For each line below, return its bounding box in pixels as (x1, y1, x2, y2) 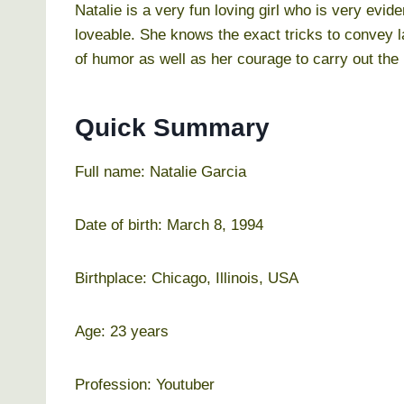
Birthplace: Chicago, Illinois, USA (75, 269, 298, 287)
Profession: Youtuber (75, 375, 215, 393)
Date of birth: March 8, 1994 (75, 216, 263, 234)
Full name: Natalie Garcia (75, 162, 246, 180)
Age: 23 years (75, 322, 169, 340)
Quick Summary (75, 113, 270, 142)
